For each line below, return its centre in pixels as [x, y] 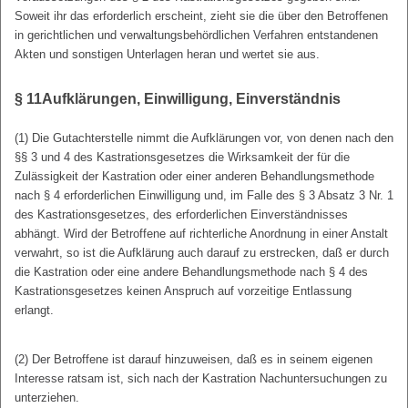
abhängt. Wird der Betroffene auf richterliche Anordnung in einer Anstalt [201, 234]
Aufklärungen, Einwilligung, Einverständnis [191, 99]
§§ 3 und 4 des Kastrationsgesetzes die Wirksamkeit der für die [182, 158]
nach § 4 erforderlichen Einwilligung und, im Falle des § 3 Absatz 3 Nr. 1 [204, 196]
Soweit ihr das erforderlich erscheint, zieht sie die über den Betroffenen [201, 16]
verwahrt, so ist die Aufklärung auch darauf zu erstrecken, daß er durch [202, 253]
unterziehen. [47, 398]
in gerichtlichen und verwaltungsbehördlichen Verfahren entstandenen [196, 36]
